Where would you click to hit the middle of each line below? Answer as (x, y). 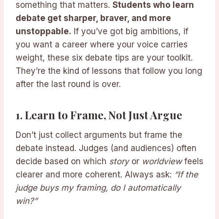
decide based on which (62, 162)
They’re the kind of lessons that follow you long (109, 71)
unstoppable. (44, 32)
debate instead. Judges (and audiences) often (106, 148)
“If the (186, 175)
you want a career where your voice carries (102, 45)
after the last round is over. (68, 84)
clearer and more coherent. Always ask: (95, 175)
